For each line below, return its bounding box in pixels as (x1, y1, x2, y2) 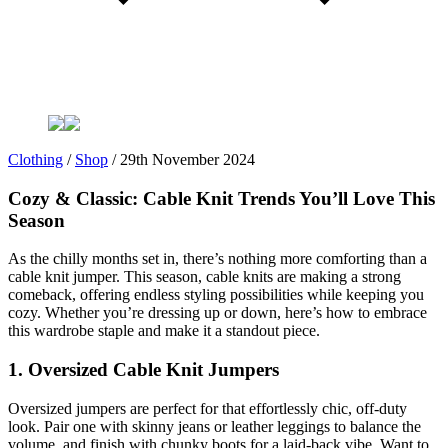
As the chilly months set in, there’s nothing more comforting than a (8, 250, 427, 268)
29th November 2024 (120, 151, 255, 168)
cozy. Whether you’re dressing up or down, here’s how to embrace (8, 304, 427, 322)
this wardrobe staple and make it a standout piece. (8, 322, 320, 340)
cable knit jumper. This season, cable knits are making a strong (8, 268, 401, 286)
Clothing (8, 151, 63, 168)
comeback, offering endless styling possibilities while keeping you (8, 286, 424, 304)
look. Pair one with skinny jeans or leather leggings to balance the (8, 417, 421, 435)
